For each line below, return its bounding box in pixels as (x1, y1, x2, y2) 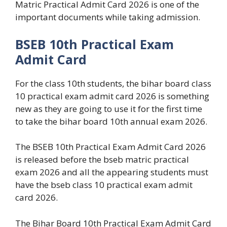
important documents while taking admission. (15, 11, 200, 23)
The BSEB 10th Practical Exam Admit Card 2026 (15, 141, 206, 153)
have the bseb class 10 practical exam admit (15, 179, 193, 191)
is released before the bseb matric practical (15, 154, 189, 166)
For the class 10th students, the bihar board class (15, 77, 211, 89)
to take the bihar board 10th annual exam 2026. (15, 115, 207, 127)
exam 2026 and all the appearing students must (15, 166, 208, 178)
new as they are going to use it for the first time (15, 102, 202, 115)
